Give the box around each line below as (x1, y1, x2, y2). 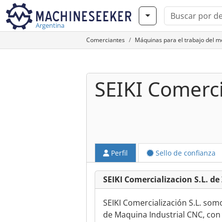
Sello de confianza (154, 148, 216, 158)
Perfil (109, 148, 128, 158)
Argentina (36, 21, 64, 30)
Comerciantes (86, 36, 125, 44)
